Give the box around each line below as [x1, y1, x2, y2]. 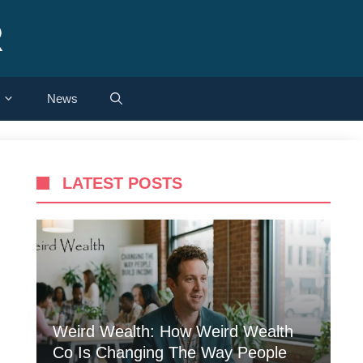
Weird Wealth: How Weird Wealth [52, 322, 293, 340]
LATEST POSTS [62, 174, 182, 192]
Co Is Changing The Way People [52, 344, 287, 361]
